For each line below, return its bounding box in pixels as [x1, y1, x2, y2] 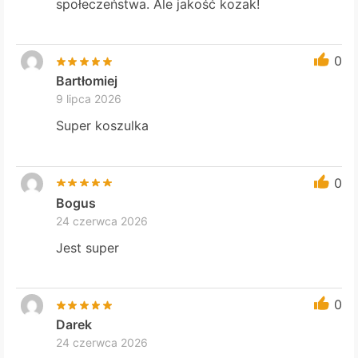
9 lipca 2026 [56, 91, 122, 105]
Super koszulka [56, 117, 149, 134]
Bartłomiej [56, 72, 118, 89]
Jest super [56, 239, 120, 256]
